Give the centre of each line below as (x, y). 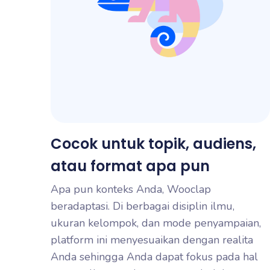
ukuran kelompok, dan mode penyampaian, (156, 223)
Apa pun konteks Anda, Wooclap (131, 189)
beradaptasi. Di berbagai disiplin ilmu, (143, 206)
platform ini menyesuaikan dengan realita (152, 240)
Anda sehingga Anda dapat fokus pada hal (154, 257)
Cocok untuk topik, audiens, (153, 144)
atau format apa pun (130, 166)
